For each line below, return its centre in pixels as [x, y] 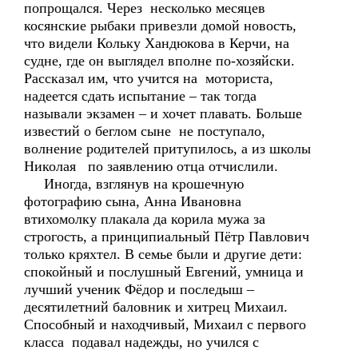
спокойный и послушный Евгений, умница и [164, 272]
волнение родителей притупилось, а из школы [167, 149]
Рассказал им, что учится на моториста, [149, 78]
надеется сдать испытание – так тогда [140, 96]
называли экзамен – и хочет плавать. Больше [163, 113]
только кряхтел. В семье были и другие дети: [165, 254]
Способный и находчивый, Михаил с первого [165, 324]
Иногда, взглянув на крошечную [134, 184]
